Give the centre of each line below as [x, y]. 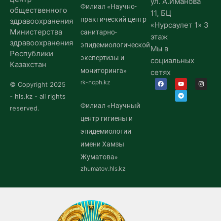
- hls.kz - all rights [38, 96]
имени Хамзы [102, 144]
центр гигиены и [106, 119]
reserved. [25, 108]
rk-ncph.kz [95, 82]
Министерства [36, 32]
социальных [173, 61]
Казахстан [28, 65]
